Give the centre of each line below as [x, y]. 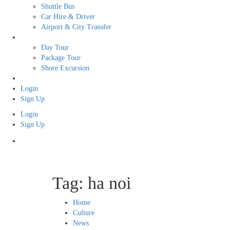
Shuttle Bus [58, 6]
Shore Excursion [65, 68]
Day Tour [55, 47]
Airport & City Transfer [76, 27]
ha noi [109, 183]
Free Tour [35, 78]
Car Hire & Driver [68, 16]
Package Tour [61, 57]
